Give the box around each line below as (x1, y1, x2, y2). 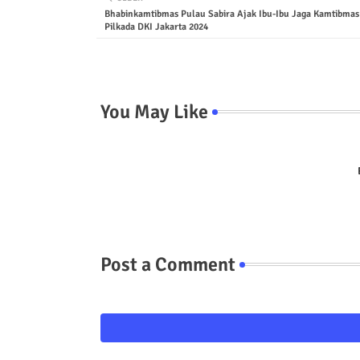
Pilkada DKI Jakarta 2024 (104, 20, 208, 33)
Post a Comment (100, 252, 235, 276)
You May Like (100, 99, 208, 124)
